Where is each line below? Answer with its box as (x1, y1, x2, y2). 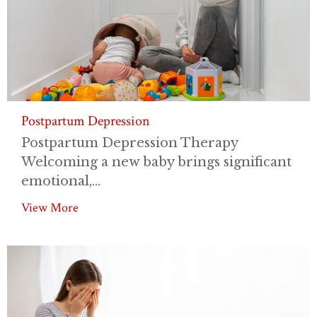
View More (21, 199, 79, 216)
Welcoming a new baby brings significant (21, 154, 292, 170)
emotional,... (21, 173, 100, 189)
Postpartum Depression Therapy (21, 134, 238, 151)
